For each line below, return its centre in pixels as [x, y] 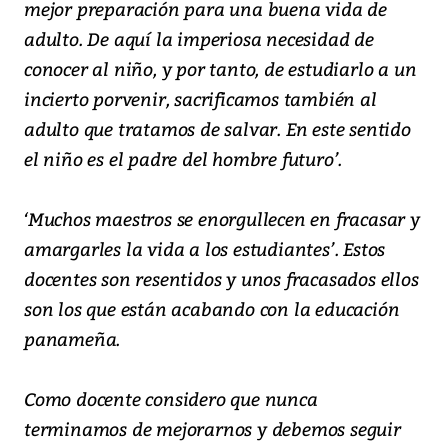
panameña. [72, 339]
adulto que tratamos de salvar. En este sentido [217, 129]
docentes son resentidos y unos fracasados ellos [221, 279]
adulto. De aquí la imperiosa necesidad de [199, 39]
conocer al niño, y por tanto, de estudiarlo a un [220, 69]
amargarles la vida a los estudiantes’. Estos [205, 249]
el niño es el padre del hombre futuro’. [183, 159]
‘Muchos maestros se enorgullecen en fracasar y [222, 219]
